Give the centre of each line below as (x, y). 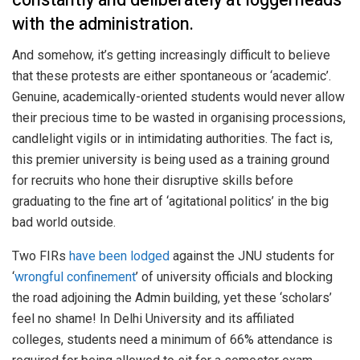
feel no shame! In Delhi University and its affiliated (153, 319)
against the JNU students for (252, 256)
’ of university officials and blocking (234, 277)
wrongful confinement (75, 277)
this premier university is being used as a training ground (171, 160)
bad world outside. (64, 223)
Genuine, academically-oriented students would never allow (178, 97)
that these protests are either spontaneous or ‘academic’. (172, 76)
